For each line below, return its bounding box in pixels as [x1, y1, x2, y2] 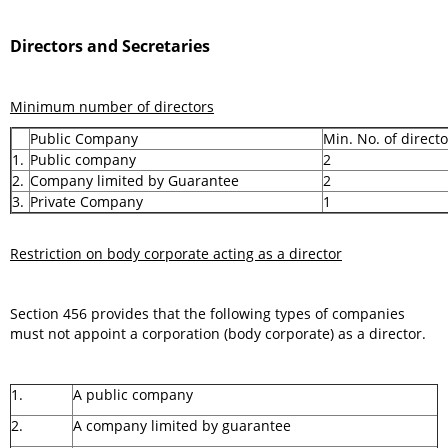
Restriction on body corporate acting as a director [10, 244, 342, 263]
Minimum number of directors [10, 97, 214, 116]
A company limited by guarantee [73, 416, 291, 435]
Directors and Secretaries [10, 35, 210, 57]
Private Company [30, 192, 143, 211]
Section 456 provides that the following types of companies [10, 304, 405, 323]
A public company [73, 385, 193, 404]
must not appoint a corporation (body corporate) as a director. [10, 324, 426, 343]
